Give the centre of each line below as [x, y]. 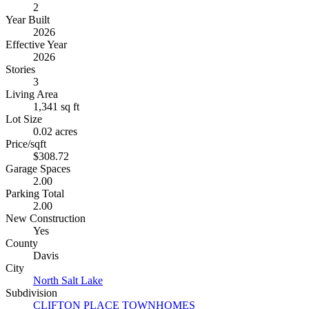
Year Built [28, 20]
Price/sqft [26, 144]
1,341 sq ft [56, 107]
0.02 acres [55, 131]
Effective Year [36, 44]
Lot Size [24, 119]
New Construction [46, 218]
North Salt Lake [68, 280]
